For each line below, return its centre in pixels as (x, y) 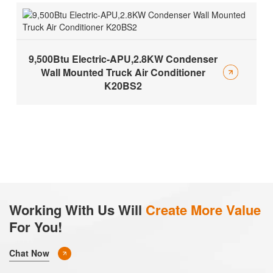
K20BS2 (123, 85)
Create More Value (203, 209)
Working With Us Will (77, 209)
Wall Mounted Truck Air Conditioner (123, 72)
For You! (36, 226)
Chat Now (29, 253)
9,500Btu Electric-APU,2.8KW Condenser (123, 58)
